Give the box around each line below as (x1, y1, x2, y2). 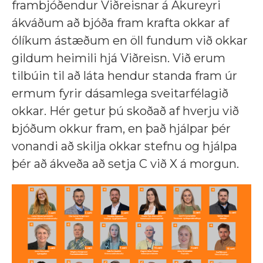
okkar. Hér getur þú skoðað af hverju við (12, 104, 239, 119)
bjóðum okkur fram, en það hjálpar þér (12, 122, 231, 136)
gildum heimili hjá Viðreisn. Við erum (12, 51, 225, 66)
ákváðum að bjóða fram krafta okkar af (12, 16, 229, 31)
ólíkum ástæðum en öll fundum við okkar (12, 33, 248, 48)
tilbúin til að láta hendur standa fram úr (12, 69, 237, 83)
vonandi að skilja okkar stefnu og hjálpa (12, 139, 237, 154)
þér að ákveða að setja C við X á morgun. (12, 157, 239, 171)
